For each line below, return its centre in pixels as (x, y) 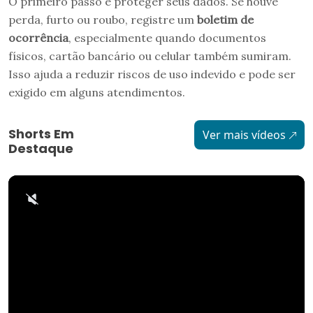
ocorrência (38, 38)
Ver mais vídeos (244, 135)
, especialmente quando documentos (167, 38)
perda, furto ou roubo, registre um (103, 20)
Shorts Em (41, 134)
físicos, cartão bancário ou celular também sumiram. (150, 56)
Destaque (41, 148)
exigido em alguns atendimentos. (97, 92)
